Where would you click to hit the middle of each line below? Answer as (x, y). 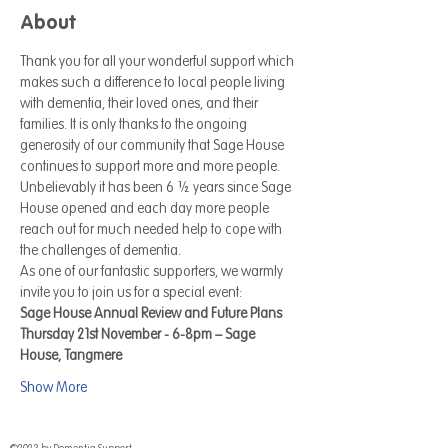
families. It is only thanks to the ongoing (135, 124)
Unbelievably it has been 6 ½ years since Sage (157, 187)
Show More (53, 387)
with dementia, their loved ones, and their (140, 103)
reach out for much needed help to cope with (152, 229)
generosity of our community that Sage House (153, 145)
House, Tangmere (71, 355)
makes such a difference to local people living (154, 82)
